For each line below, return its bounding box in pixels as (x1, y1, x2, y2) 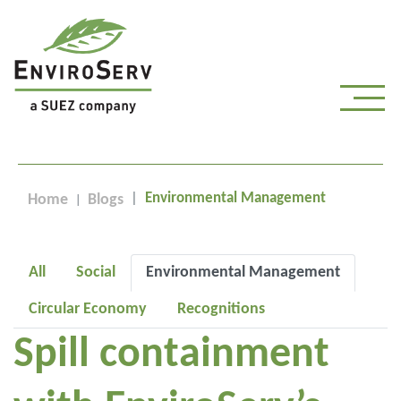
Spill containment (13, 334, 329, 377)
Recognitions (177, 301, 265, 318)
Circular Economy (29, 301, 147, 318)
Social (76, 264, 115, 281)
